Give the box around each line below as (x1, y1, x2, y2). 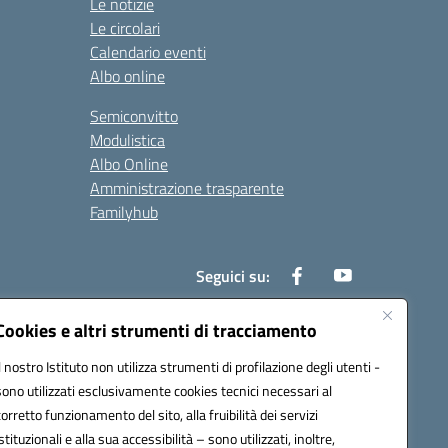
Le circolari (90, 16, 160, 40)
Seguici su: (196, 264, 270, 288)
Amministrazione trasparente (90, 176, 284, 200)
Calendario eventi (90, 40, 206, 64)
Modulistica (90, 128, 165, 152)
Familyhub (90, 200, 158, 224)
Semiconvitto (90, 104, 178, 128)
